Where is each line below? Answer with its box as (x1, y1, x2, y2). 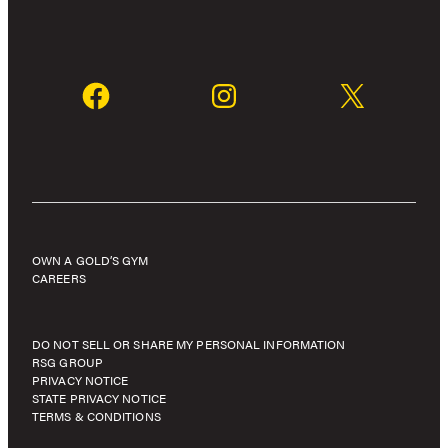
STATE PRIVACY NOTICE (32, 388, 166, 407)
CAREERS (32, 268, 86, 287)
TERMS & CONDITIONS (32, 406, 161, 425)
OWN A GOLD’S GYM (32, 250, 149, 269)
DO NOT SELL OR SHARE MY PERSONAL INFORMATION (32, 334, 346, 353)
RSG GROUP (32, 352, 103, 371)
